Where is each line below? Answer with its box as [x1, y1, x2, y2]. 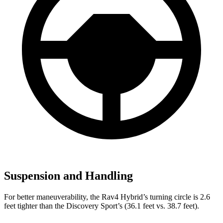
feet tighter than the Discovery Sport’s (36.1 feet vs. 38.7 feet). [4, 201, 199, 210]
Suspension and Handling [4, 169, 133, 182]
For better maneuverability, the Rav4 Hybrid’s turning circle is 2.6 [4, 192, 210, 201]
